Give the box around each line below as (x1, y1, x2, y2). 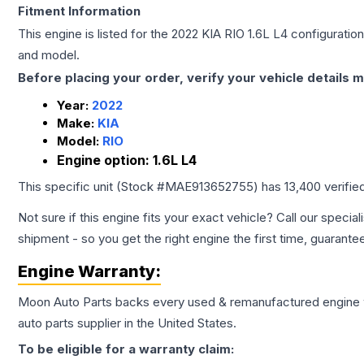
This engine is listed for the (18, 26, 171, 41)
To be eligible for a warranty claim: (18, 341, 234, 357)
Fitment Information (18, 3, 141, 19)
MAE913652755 (165, 179, 253, 194)
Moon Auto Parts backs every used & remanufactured (18, 294, 323, 310)
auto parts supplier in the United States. (18, 315, 236, 331)
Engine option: (57, 152, 153, 168)
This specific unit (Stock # (18, 179, 165, 194)
